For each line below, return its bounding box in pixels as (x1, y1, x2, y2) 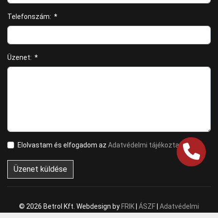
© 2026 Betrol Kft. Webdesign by (19, 202, 121, 210)
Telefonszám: (7, 13, 51, 20)
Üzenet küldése (14, 164, 67, 174)
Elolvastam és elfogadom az (18, 141, 108, 149)
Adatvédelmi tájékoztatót (108, 141, 189, 149)
